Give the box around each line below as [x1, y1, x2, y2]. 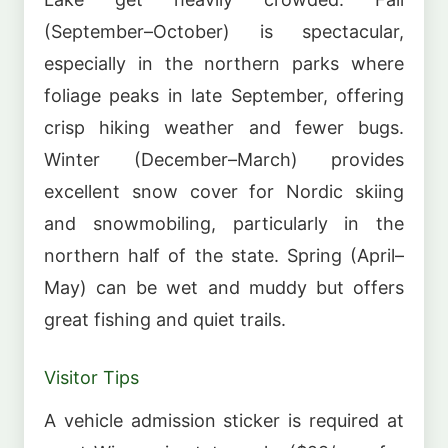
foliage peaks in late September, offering [44, 84, 404, 106]
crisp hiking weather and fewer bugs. [44, 116, 404, 138]
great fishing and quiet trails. [44, 308, 286, 330]
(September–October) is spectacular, [44, 20, 404, 42]
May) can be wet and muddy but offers [44, 276, 404, 298]
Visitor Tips [44, 366, 139, 388]
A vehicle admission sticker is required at [44, 410, 404, 432]
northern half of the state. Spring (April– [44, 244, 404, 266]
